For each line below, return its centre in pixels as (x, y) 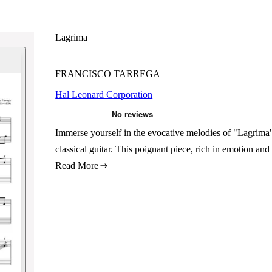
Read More (77, 165)
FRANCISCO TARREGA (108, 74)
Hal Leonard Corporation (104, 94)
